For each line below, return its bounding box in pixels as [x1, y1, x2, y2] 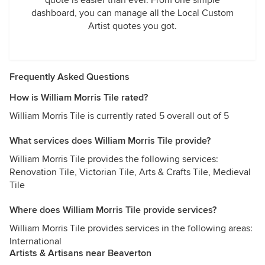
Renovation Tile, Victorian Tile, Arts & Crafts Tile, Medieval [9, 166, 251, 178]
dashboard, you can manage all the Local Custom [31, 7, 234, 19]
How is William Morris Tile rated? [9, 92, 148, 104]
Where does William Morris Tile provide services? [9, 204, 216, 216]
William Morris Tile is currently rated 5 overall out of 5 [9, 110, 229, 122]
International [9, 235, 62, 247]
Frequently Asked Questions [9, 71, 130, 83]
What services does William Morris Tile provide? [9, 135, 211, 147]
